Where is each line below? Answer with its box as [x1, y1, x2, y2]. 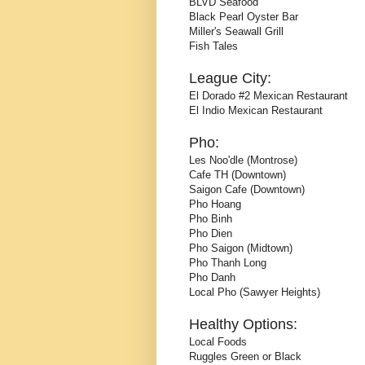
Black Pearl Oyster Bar [189, 10, 298, 23]
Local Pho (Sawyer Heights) [189, 285, 320, 298]
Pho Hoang [189, 197, 241, 210]
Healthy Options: [189, 315, 297, 332]
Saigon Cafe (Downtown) [189, 182, 305, 196]
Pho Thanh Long [189, 256, 266, 269]
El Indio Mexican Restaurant [189, 103, 323, 117]
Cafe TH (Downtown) [189, 168, 286, 181]
